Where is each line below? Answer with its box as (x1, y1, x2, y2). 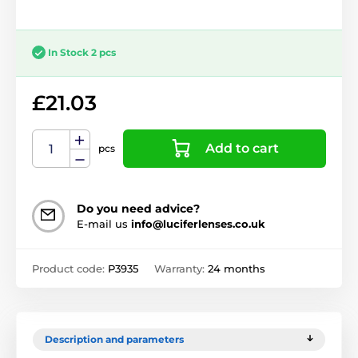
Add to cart (205, 140, 279, 156)
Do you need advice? (77, 201, 200, 216)
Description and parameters (45, 332, 184, 345)
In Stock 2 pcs (48, 46, 116, 58)
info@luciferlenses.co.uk (131, 217, 265, 230)
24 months (208, 261, 265, 275)
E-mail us (77, 217, 131, 230)
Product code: (32, 261, 108, 275)
